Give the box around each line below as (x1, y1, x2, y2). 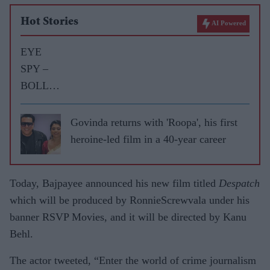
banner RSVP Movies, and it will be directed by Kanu (10, 210, 246, 223)
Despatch (219, 177, 260, 189)
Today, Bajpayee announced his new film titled (10, 177, 219, 189)
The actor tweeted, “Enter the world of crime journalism (10, 254, 256, 266)
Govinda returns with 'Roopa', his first (71, 116, 237, 128)
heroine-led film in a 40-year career (71, 133, 226, 145)
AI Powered (212, 19, 246, 27)
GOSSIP (20, 113, 58, 125)
